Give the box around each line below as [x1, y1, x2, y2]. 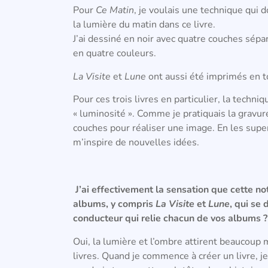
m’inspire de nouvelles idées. [73, 136, 199, 150]
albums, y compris [73, 197, 156, 211]
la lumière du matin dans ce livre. [73, 18, 215, 32]
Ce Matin [96, 4, 134, 17]
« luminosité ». [73, 107, 137, 121]
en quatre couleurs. [73, 47, 156, 60]
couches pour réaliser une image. [73, 121, 217, 135]
